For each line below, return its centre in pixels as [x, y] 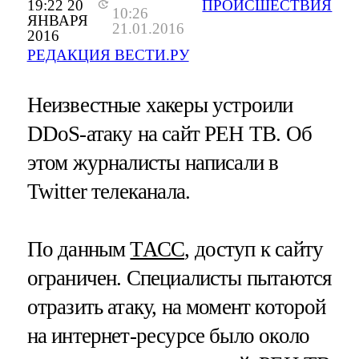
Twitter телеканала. [109, 192]
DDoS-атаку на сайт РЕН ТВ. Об [169, 134]
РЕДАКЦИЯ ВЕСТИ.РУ [108, 55]
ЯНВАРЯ [57, 21]
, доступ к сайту [254, 249]
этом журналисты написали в [153, 163]
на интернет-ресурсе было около [168, 335]
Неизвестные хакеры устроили [160, 105]
